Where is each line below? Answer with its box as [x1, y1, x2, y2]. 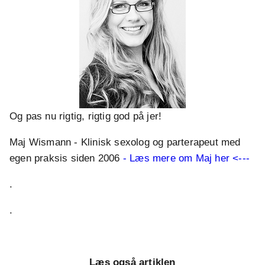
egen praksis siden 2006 [9, 153, 123, 164]
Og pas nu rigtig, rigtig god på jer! [9, 111, 162, 122]
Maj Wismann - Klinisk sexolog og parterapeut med [9, 137, 241, 148]
